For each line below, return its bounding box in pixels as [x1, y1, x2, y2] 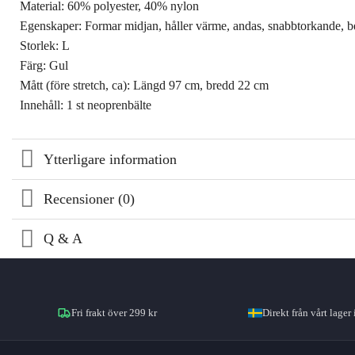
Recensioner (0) [44, 191, 136, 208]
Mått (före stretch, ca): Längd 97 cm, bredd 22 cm [20, 78, 269, 92]
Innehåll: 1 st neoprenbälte [20, 97, 151, 112]
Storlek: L [20, 38, 70, 52]
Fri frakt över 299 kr [71, 306, 157, 319]
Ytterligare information [44, 151, 177, 167]
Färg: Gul [20, 58, 68, 72]
